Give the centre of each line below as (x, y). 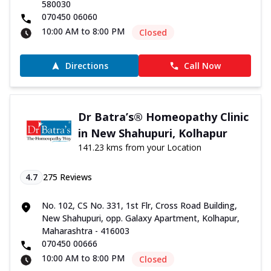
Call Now (202, 66)
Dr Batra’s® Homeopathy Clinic (163, 117)
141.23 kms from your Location (139, 148)
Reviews (75, 177)
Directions (87, 66)
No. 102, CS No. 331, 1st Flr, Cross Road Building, (139, 206)
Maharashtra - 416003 (86, 231)
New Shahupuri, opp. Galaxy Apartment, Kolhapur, (141, 218)
